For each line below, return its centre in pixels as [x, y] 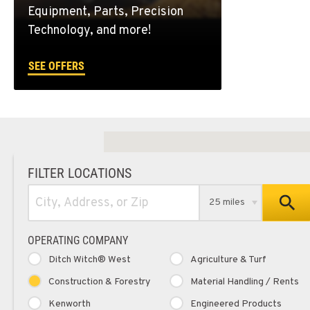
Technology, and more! [89, 31]
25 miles [227, 203]
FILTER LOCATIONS [80, 173]
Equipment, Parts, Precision [106, 12]
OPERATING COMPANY [78, 241]
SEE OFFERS [56, 66]
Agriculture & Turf [228, 260]
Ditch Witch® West [90, 260]
